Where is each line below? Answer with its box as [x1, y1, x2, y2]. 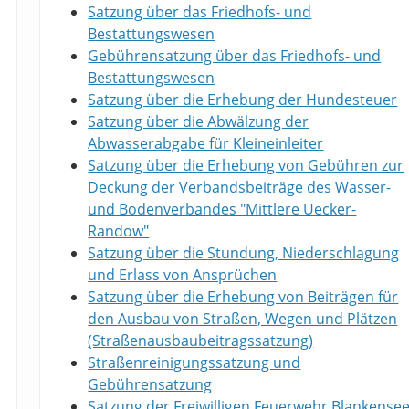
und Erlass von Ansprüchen [88, 265, 278, 286]
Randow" [88, 221, 150, 242]
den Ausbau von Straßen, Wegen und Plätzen [88, 309, 398, 330]
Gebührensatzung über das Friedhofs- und [88, 46, 382, 67]
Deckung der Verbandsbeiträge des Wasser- [88, 177, 392, 198]
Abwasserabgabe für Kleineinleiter [88, 133, 324, 154]
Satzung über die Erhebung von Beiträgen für [88, 287, 399, 308]
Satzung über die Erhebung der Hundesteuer [88, 89, 398, 110]
